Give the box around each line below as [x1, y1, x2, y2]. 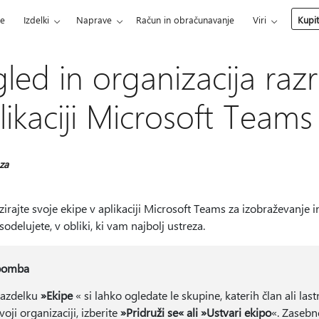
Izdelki [23, 14, 50, 26]
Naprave [76, 14, 113, 26]
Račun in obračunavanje [136, 14, 235, 26]
